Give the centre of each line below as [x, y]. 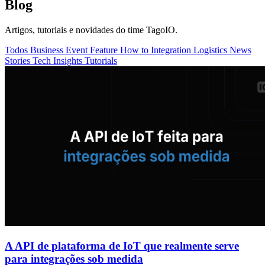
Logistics [211, 50]
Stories [19, 60]
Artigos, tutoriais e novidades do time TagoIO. [91, 30]
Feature [105, 50]
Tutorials [101, 60]
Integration [172, 50]
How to [135, 50]
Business [48, 50]
